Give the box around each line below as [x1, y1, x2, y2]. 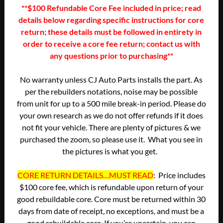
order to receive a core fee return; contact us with [22, 38, 200, 48]
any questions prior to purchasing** [49, 50, 173, 60]
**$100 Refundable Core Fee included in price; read [21, 2, 202, 12]
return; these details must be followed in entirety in [21, 26, 202, 36]
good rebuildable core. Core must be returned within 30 [17, 194, 206, 204]
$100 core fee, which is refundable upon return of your [19, 182, 204, 192]
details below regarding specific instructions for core [18, 14, 205, 24]
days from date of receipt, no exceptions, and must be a [18, 206, 205, 216]
